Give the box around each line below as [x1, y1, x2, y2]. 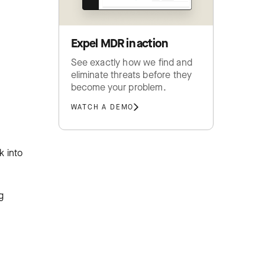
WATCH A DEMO [70, 102, 134, 112]
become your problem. [70, 80, 166, 93]
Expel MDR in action [70, 35, 168, 51]
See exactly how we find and [70, 56, 192, 69]
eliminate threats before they [70, 68, 192, 81]
